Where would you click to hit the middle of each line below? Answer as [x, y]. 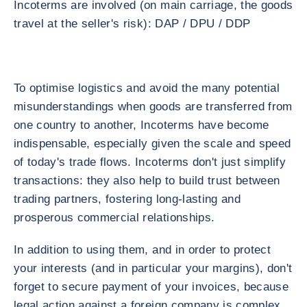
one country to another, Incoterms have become [142, 125]
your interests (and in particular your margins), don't [153, 268]
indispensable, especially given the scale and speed [152, 144]
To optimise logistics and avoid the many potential [147, 88]
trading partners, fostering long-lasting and [127, 199]
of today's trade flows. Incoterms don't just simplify [150, 162]
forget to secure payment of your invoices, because [151, 287]
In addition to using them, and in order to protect [142, 250]
